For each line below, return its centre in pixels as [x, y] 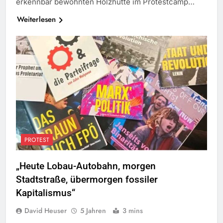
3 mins [133, 210]
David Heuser [46, 210]
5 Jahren [94, 210]
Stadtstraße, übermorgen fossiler [87, 179]
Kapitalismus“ [46, 193]
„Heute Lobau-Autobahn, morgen [86, 166]
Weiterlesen [36, 19]
